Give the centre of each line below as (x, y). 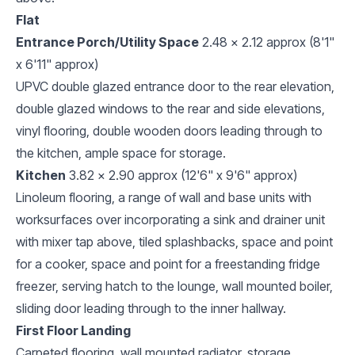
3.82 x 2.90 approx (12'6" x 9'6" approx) (183, 175)
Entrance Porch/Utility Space (107, 42)
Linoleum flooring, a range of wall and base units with (164, 197)
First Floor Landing (73, 330)
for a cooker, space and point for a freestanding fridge (168, 263)
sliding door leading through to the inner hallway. (151, 308)
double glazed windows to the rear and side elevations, (170, 108)
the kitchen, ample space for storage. (121, 153)
